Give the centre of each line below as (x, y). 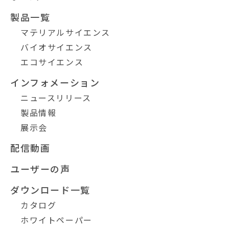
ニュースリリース (56, 97)
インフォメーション (55, 82)
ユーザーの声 (40, 168)
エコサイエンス (52, 62)
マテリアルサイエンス (65, 32)
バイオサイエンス (56, 47)
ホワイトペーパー (56, 220)
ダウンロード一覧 (50, 189)
